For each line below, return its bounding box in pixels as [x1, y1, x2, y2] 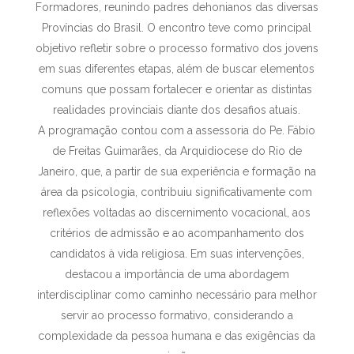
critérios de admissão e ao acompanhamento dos [49, 227, 304, 239]
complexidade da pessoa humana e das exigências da [38, 330, 316, 342]
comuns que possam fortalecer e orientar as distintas [41, 83, 313, 96]
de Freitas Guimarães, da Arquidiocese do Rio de [51, 145, 302, 157]
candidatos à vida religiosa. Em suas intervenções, [49, 247, 304, 260]
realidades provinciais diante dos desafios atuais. [53, 104, 301, 116]
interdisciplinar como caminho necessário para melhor [36, 288, 317, 301]
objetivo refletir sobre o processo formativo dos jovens [35, 42, 318, 55]
